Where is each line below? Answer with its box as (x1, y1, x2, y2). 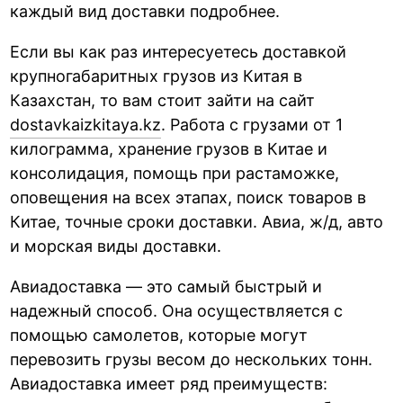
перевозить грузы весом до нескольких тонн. (10, 349, 373, 369)
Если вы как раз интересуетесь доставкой (10, 41, 347, 61)
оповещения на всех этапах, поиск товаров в (10, 187, 367, 207)
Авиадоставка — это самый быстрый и (10, 276, 323, 296)
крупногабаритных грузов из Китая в (10, 66, 303, 85)
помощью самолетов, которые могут (10, 325, 309, 345)
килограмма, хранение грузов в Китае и (10, 139, 328, 158)
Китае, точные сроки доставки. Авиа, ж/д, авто (10, 211, 384, 231)
